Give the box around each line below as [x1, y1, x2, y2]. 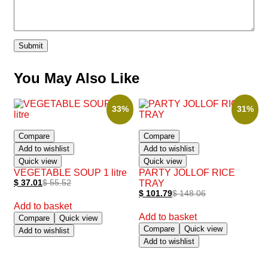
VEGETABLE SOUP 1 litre [14, 167, 127, 178]
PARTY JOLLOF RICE [139, 167, 236, 178]
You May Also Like [14, 70, 139, 87]
